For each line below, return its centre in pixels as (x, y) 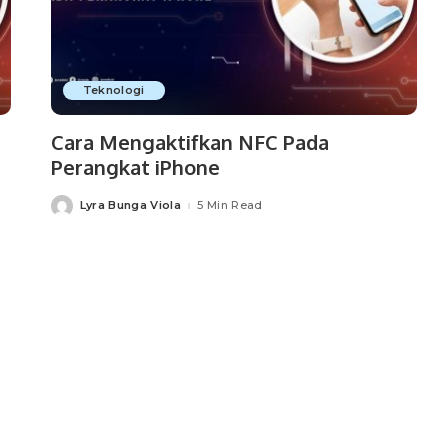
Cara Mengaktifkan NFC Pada (189, 141)
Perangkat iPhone (135, 166)
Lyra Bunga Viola (130, 205)
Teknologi (113, 89)
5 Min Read (230, 205)
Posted (71, 209)
